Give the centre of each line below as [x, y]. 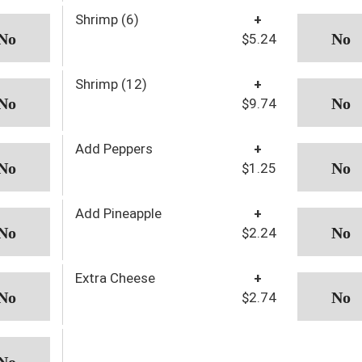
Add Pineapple [118, 213]
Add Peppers [114, 148]
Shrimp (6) [107, 19]
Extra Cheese [115, 278]
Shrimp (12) [111, 84]
